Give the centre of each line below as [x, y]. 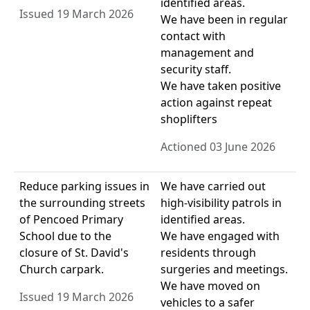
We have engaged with [220, 236]
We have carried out [213, 186]
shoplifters [189, 119]
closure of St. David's [74, 253]
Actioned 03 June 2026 [218, 147]
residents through [208, 253]
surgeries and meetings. [224, 270]
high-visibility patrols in [221, 203]
